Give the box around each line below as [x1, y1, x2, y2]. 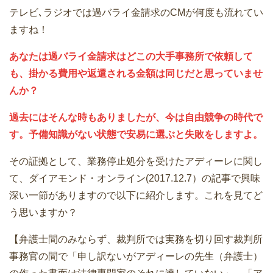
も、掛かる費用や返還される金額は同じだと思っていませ [9, 68, 263, 79]
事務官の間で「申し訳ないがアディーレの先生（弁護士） [9, 251, 263, 262]
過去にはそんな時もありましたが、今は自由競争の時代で [9, 112, 263, 123]
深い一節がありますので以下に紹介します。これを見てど [9, 190, 263, 201]
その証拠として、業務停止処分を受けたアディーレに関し [9, 156, 263, 167]
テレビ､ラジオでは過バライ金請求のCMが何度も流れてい [9, 7, 263, 18]
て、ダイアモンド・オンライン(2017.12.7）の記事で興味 [9, 173, 260, 184]
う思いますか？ [9, 207, 77, 218]
